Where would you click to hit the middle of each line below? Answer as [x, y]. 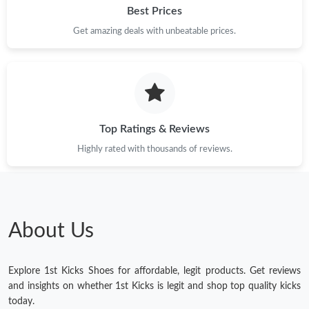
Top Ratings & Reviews [154, 129]
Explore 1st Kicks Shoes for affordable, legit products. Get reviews [154, 271]
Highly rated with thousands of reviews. [154, 149]
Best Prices [154, 11]
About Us [51, 231]
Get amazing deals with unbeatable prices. [154, 31]
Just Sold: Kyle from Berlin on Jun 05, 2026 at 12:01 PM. [137, 18]
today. [21, 301]
